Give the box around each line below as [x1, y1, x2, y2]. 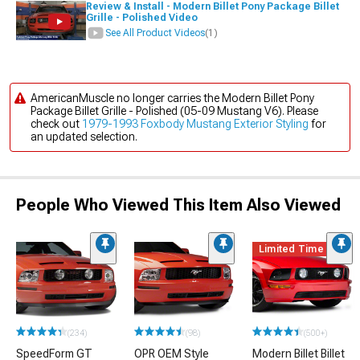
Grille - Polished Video [85, 12, 200, 23]
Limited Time [259, 243, 324, 255]
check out [31, 117, 82, 130]
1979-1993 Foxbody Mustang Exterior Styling [82, 117, 309, 130]
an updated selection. [31, 130, 137, 143]
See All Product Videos [104, 27, 205, 39]
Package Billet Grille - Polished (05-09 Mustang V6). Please [31, 104, 318, 117]
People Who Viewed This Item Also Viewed [16, 195, 341, 215]
